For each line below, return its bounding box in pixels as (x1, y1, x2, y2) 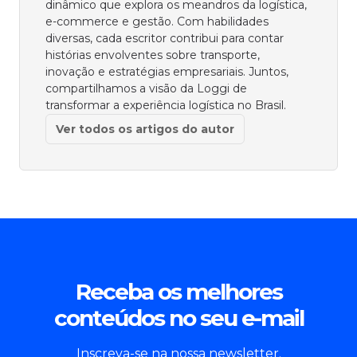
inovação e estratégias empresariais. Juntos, (45, 65, 288, 80)
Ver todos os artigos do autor (56, 122, 234, 137)
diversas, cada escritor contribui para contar (45, 31, 284, 46)
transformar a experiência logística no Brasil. (45, 98, 286, 113)
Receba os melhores (75, 278, 282, 306)
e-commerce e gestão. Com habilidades (45, 14, 269, 29)
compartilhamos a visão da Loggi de (45, 81, 247, 96)
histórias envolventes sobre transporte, (45, 48, 260, 63)
